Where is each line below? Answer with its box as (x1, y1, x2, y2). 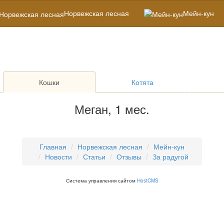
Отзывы (116, 151, 141, 162)
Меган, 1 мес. (74, 100, 149, 118)
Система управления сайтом (65, 176, 137, 184)
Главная (39, 141, 66, 152)
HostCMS (136, 176, 158, 184)
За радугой (152, 151, 188, 162)
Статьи (82, 151, 105, 162)
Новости (44, 151, 72, 162)
